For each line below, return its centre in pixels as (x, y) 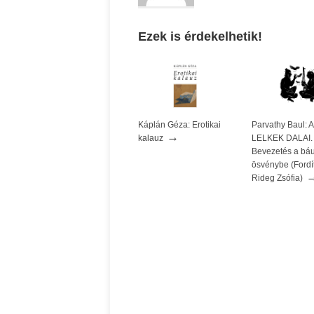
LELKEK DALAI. (282, 138)
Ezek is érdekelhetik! (200, 36)
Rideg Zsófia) (277, 178)
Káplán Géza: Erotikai (179, 124)
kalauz (151, 138)
